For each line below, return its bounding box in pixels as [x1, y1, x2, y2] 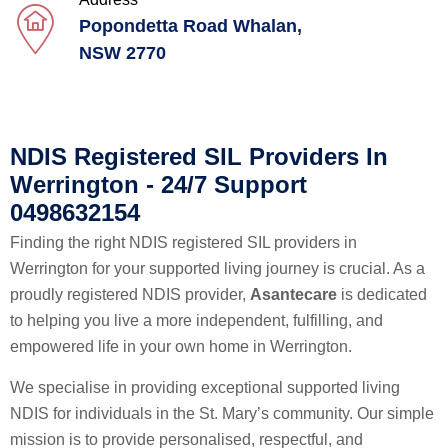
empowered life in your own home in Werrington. [10, 338, 352, 355]
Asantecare [250, 286, 337, 303]
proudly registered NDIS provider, [10, 286, 250, 303]
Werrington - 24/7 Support [10, 171, 307, 198]
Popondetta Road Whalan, [79, 16, 302, 36]
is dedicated [337, 286, 427, 303]
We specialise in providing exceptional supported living [10, 379, 400, 396]
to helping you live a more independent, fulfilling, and [10, 312, 383, 329]
